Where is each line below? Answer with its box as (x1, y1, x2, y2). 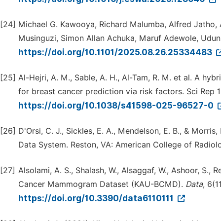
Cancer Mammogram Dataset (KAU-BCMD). (18, 180, 185, 189)
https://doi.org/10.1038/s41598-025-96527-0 (18, 101, 216, 110)
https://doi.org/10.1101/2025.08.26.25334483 (18, 47, 214, 57)
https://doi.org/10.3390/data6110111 (18, 193, 176, 203)
